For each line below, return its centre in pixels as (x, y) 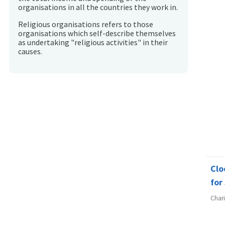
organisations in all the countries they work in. (98, 8)
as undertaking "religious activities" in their (93, 42)
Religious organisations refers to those (86, 24)
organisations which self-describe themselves (97, 33)
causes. (30, 51)
